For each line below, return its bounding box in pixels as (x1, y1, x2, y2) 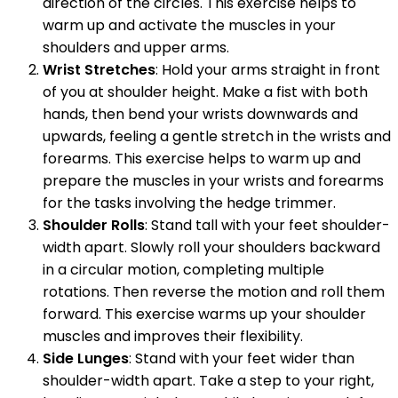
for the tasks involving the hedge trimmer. (43, 192, 336, 213)
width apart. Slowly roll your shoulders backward (43, 236, 380, 258)
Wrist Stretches (43, 59, 155, 80)
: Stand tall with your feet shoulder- (145, 214, 390, 235)
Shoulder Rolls (43, 214, 145, 235)
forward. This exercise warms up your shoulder (43, 303, 366, 324)
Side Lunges (43, 347, 129, 369)
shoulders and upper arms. (43, 36, 229, 58)
